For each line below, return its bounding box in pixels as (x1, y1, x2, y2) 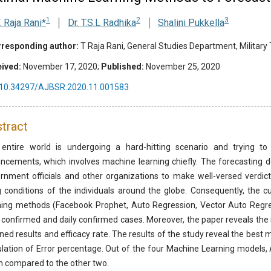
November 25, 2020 (144, 62, 220, 71)
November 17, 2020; (21, 62, 101, 71)
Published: (101, 62, 144, 71)
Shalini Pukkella (158, 17, 224, 28)
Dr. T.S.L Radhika (68, 17, 136, 28)
